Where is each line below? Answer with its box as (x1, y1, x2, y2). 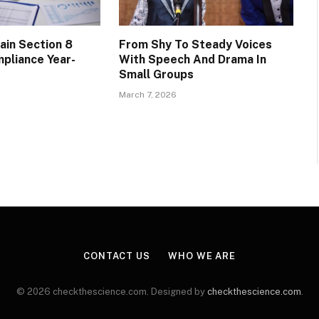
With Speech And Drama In (118, 53, 266, 67)
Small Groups (118, 68, 194, 82)
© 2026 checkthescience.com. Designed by (16, 286, 207, 298)
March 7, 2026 (118, 90, 177, 100)
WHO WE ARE (168, 251, 236, 262)
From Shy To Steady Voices (118, 38, 272, 52)
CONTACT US (83, 251, 150, 262)
